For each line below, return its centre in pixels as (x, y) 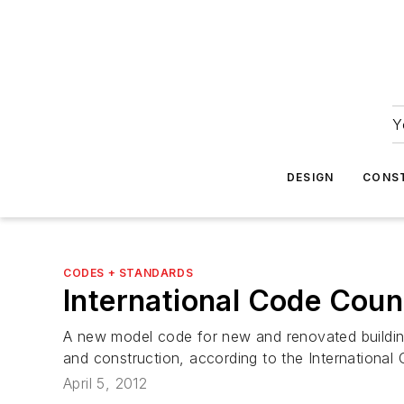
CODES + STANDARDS (129, 273)
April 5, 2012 (106, 384)
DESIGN (311, 177)
